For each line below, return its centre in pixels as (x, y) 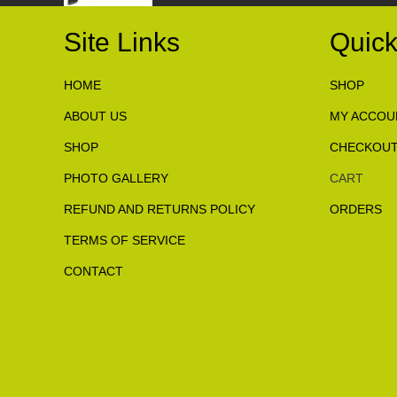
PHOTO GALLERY (116, 178)
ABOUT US (95, 116)
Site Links (122, 42)
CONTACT (93, 271)
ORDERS (356, 209)
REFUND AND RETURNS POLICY (160, 209)
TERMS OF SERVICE (125, 240)
